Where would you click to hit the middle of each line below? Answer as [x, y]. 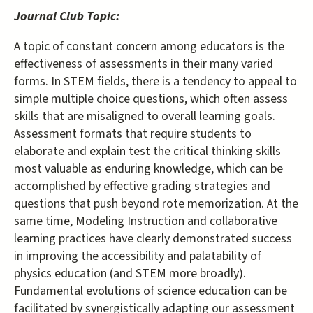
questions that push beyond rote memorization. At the [156, 204]
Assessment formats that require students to [133, 134]
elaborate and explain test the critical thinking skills [147, 151]
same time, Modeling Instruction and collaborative [146, 221]
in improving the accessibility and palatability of [138, 256]
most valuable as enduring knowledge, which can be [148, 169]
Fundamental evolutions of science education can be [151, 291]
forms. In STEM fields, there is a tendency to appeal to [155, 81]
